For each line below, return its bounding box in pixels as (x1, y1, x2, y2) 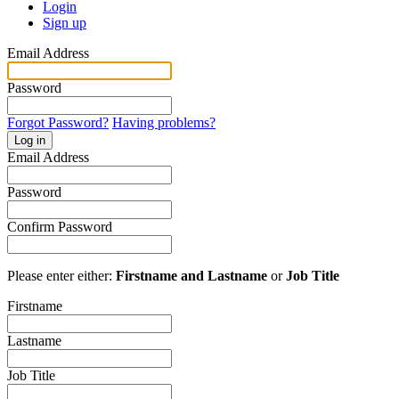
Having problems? (112, 115, 216, 131)
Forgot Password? (7, 115, 109, 131)
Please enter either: (7, 268, 116, 284)
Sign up (43, 15, 86, 31)
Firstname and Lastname (116, 268, 267, 284)
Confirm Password (7, 219, 112, 235)
